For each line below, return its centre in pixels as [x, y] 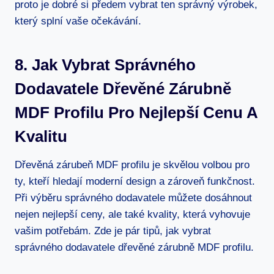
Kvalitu [41, 136]
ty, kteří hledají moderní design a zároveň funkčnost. [135, 181]
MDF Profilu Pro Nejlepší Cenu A [136, 112]
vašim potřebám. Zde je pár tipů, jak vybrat [113, 231]
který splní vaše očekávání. [78, 21]
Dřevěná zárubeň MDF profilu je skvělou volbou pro [132, 165]
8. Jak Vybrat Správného [105, 65]
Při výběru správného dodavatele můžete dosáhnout [133, 198]
